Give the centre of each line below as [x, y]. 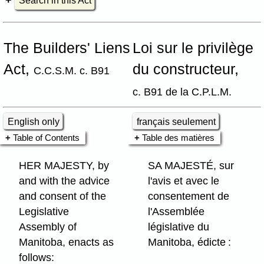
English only [34, 121]
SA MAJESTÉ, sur [191, 166]
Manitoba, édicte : [190, 242]
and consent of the [63, 197]
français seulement [176, 121]
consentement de [189, 197]
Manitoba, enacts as [67, 242]
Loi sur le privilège [193, 48]
